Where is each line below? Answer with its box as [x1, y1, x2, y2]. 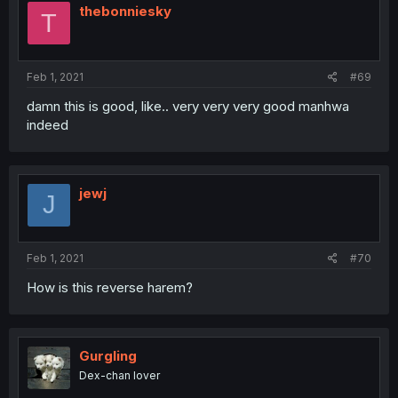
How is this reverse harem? [27, 279, 193, 296]
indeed [27, 115, 68, 133]
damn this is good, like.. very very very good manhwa [27, 97, 349, 115]
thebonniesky [79, 3, 171, 20]
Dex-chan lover [79, 369, 160, 382]
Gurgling [79, 347, 137, 364]
